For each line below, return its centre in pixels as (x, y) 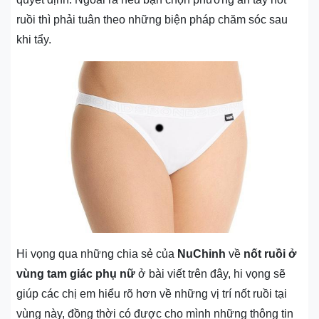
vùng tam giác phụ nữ (76, 273)
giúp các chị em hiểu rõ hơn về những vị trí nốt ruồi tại (152, 293)
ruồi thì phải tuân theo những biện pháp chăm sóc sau (152, 19)
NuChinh (202, 253)
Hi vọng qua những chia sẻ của (97, 253)
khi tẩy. (34, 39)
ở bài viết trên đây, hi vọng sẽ (210, 273)
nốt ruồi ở (270, 253)
